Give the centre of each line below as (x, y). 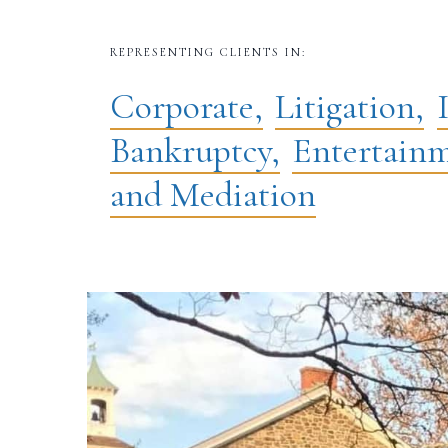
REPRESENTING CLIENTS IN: (207, 51)
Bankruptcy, (194, 150)
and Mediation (212, 194)
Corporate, (186, 106)
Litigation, (349, 106)
